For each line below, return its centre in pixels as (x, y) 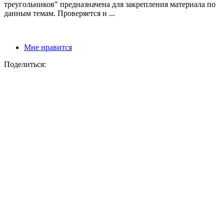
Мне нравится (48, 47)
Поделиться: (25, 64)
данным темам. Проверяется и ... (59, 13)
